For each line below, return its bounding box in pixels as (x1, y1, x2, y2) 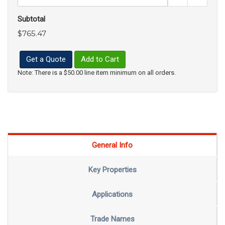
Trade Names (90, 214, 135, 224)
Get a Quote (26, 54, 66, 64)
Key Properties (88, 165, 137, 175)
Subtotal (18, 14, 45, 24)
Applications (92, 190, 133, 199)
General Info (92, 141, 133, 150)
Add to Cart (81, 54, 119, 64)
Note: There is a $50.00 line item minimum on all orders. (18, 68, 176, 76)
